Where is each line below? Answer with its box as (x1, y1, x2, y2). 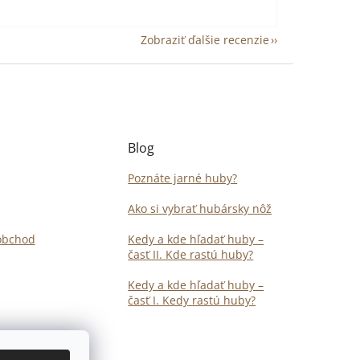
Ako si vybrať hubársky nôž (128, 200, 272, 216)
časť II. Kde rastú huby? (128, 246, 254, 262)
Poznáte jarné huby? (128, 170, 238, 186)
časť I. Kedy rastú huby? (128, 292, 256, 308)
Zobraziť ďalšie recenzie (141, 31, 269, 47)
